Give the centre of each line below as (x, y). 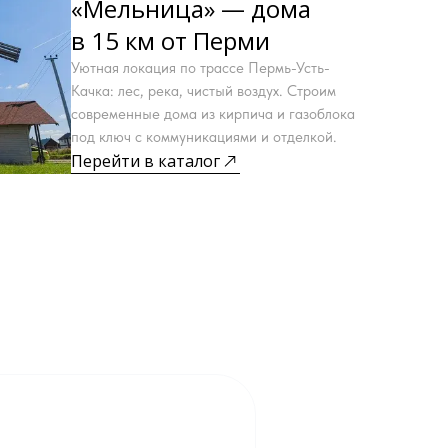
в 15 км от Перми (170, 40)
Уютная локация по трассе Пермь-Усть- (200, 68)
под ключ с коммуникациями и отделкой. (204, 137)
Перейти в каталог (145, 161)
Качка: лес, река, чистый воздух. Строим (203, 91)
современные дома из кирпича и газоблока (213, 114)
